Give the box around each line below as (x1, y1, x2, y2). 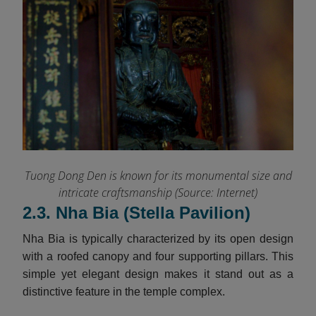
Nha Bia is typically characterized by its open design (23, 232, 293, 245)
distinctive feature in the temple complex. (23, 285, 225, 298)
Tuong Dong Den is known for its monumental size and (24, 167, 292, 183)
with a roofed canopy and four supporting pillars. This (23, 250, 293, 262)
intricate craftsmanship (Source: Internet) (59, 184, 257, 200)
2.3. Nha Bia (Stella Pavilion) (23, 202, 250, 222)
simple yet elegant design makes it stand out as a (23, 267, 293, 280)
